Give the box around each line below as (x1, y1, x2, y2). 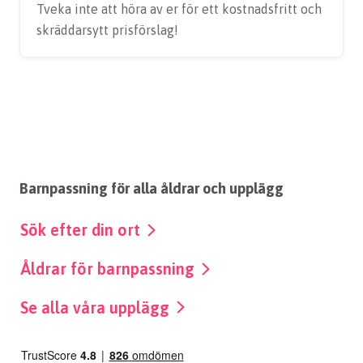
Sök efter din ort (20, 220, 144, 239)
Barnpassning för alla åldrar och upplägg (19, 180, 284, 197)
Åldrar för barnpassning (20, 258, 199, 278)
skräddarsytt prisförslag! (36, 23, 178, 37)
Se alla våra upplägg (20, 297, 173, 317)
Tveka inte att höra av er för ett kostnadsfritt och (36, 2, 322, 16)
